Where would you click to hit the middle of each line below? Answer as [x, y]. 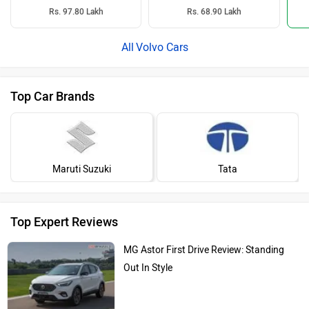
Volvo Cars [162, 47]
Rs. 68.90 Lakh [215, 11]
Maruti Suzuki [81, 169]
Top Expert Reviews [64, 222]
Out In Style [148, 268]
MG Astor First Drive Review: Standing [204, 250]
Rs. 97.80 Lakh [76, 11]
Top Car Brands [52, 96]
